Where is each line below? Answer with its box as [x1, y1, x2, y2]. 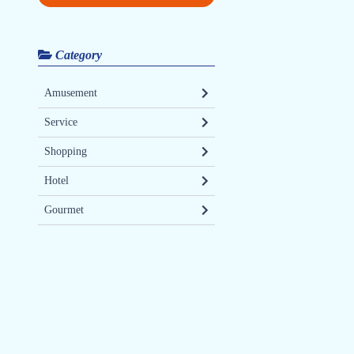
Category [52, 47, 102, 62]
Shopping [44, 145, 87, 157]
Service [44, 115, 77, 128]
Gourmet [44, 203, 84, 216]
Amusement [44, 86, 97, 99]
